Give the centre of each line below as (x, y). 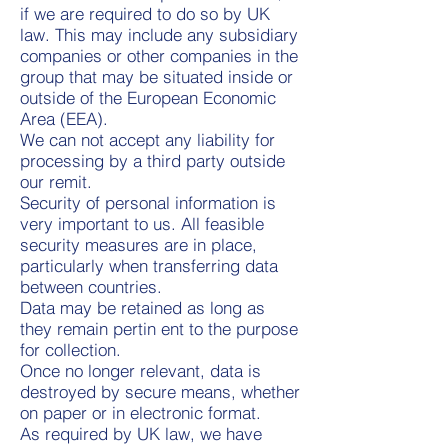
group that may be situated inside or (156, 76)
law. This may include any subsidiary (159, 34)
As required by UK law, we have (141, 433)
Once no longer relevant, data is (140, 370)
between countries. (91, 286)
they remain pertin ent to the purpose (159, 328)
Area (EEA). (64, 118)
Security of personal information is (148, 202)
